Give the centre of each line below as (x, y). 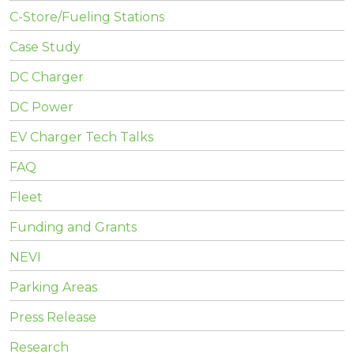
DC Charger (47, 77)
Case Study (45, 47)
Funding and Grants (73, 228)
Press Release (53, 318)
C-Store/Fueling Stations (87, 17)
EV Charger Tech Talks (81, 137)
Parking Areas (53, 288)
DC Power (41, 107)
